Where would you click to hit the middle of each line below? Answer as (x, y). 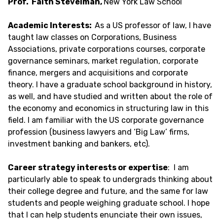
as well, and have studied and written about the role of (110, 96)
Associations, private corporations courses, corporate (107, 49)
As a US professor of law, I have (153, 25)
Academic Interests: (51, 25)
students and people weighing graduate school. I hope (109, 203)
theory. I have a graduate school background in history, (110, 85)
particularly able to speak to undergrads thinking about (110, 179)
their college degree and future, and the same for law (108, 191)
